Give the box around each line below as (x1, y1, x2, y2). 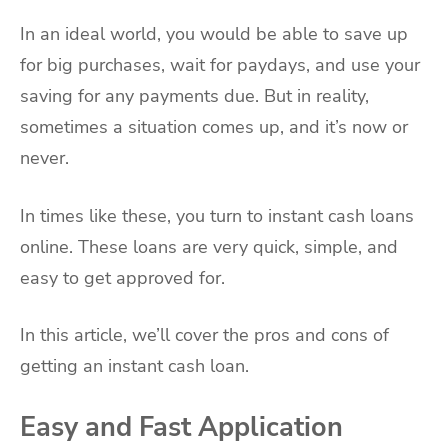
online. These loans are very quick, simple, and (20, 234, 398, 259)
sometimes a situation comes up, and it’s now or (20, 114, 408, 139)
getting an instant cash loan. (20, 354, 249, 379)
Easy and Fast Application (20, 409, 343, 446)
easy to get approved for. (20, 265, 230, 290)
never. (20, 145, 69, 170)
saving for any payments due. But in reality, (20, 83, 369, 108)
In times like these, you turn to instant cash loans (20, 203, 414, 228)
